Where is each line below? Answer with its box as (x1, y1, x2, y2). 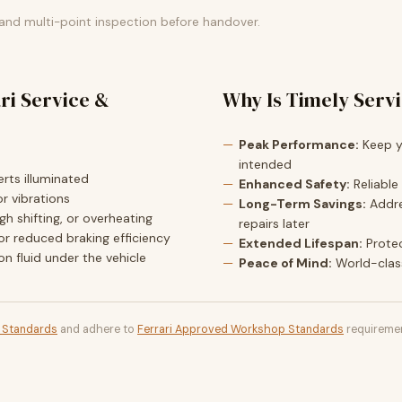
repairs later (239, 215, 310, 232)
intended (239, 156, 292, 172)
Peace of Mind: (239, 255, 332, 271)
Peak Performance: (239, 136, 359, 153)
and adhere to (57, 322, 137, 336)
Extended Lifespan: (239, 235, 363, 251)
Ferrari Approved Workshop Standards (137, 322, 344, 336)
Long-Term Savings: (239, 196, 366, 212)
